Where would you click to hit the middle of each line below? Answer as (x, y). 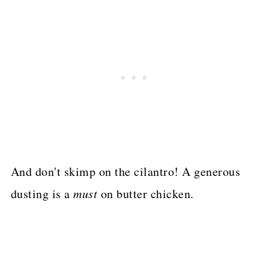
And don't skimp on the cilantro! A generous (125, 172)
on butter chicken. (147, 194)
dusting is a (42, 194)
